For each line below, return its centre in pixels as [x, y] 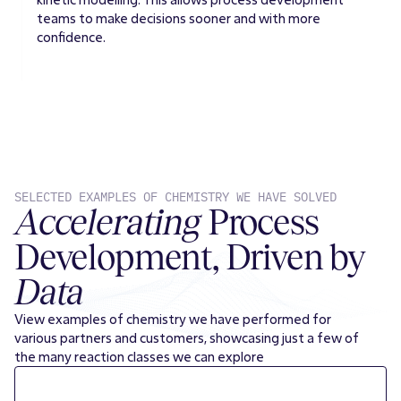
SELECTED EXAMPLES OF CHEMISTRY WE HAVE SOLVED [175, 196]
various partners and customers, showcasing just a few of [187, 337]
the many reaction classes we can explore [139, 356]
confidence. [71, 38]
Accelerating [111, 222]
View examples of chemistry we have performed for [173, 319]
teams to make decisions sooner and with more [179, 19]
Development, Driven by [190, 256]
